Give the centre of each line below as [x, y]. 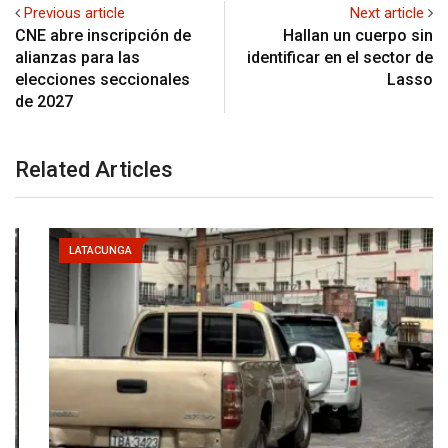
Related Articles [94, 170]
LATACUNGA [66, 251]
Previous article [74, 13]
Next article [387, 13]
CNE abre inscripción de [103, 36]
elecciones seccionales [102, 80]
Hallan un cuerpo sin [358, 36]
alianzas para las [77, 58]
